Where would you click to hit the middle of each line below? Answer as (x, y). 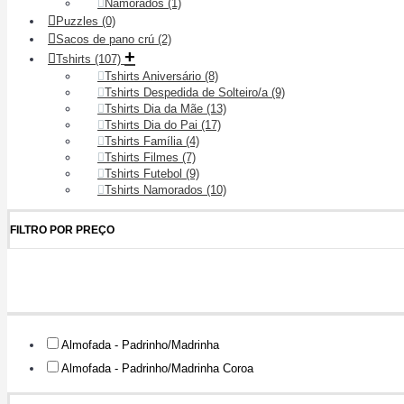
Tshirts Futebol (145, 174)
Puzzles (79, 21)
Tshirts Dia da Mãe (156, 109)
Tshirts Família (145, 141)
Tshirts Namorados (156, 190)
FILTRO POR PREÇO (62, 230)
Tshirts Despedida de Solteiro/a (188, 92)
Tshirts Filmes (143, 157)
